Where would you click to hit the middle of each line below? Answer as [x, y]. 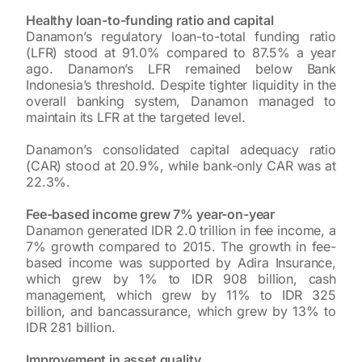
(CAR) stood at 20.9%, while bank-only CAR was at [181, 165]
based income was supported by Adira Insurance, [181, 262]
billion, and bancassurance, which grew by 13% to [181, 311]
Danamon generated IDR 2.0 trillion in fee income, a [181, 230]
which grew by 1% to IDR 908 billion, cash [181, 278]
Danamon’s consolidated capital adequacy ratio [181, 149]
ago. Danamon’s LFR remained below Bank [181, 68]
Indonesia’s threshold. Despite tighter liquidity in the [181, 84]
